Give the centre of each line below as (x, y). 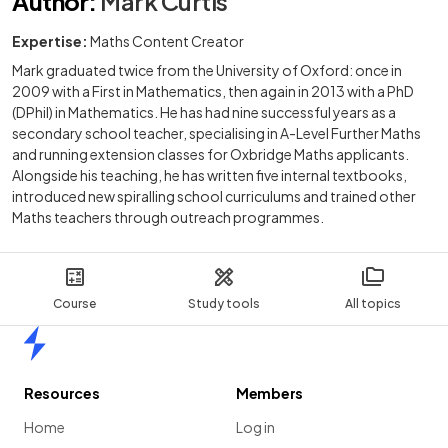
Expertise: (50, 41)
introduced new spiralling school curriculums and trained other (214, 196)
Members (270, 393)
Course (75, 304)
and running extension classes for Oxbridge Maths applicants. (210, 154)
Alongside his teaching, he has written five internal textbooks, (209, 175)
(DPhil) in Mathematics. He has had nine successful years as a (204, 112)
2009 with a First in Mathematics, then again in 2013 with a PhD (213, 91)
